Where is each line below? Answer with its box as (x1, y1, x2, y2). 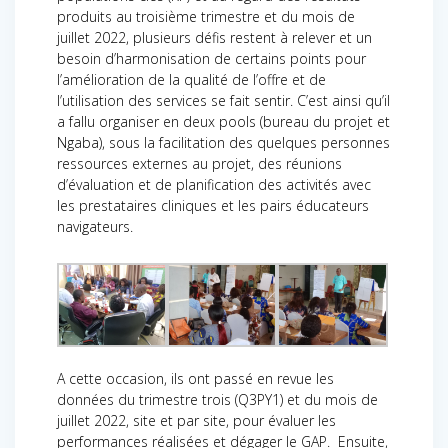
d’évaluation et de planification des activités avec (57, 175, 371, 195)
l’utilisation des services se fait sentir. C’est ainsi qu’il (57, 91, 390, 111)
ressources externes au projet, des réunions (57, 154, 342, 174)
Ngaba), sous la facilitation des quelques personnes (57, 133, 390, 153)
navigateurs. (57, 217, 133, 237)
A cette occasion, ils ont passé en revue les (57, 369, 334, 389)
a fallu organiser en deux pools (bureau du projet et (57, 112, 390, 132)
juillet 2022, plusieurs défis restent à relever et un (57, 28, 372, 48)
